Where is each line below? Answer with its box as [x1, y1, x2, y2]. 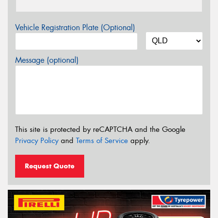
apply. [128, 135, 150, 145]
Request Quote [25, 161, 74, 170]
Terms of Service [76, 135, 128, 145]
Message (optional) [15, 55, 79, 66]
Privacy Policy [15, 135, 58, 145]
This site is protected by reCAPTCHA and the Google [15, 124, 185, 134]
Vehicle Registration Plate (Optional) [15, 22, 135, 33]
